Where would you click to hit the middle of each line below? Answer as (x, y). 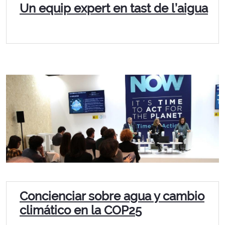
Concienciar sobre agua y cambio (112, 196)
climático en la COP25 (81, 210)
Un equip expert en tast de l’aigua (114, 9)
